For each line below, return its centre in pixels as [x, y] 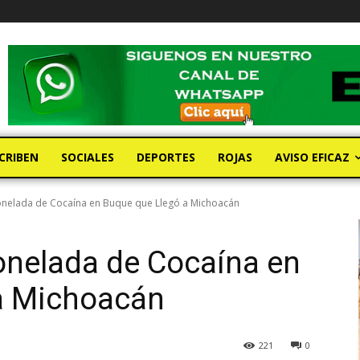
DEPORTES [166, 157]
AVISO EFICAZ [312, 157]
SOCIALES [88, 157]
